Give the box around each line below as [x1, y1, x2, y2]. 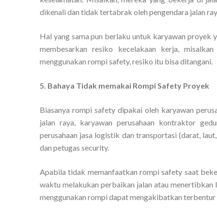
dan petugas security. [40, 142, 109, 152]
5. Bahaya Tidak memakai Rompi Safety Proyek [40, 80, 209, 90]
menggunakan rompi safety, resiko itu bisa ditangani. [40, 56, 213, 66]
